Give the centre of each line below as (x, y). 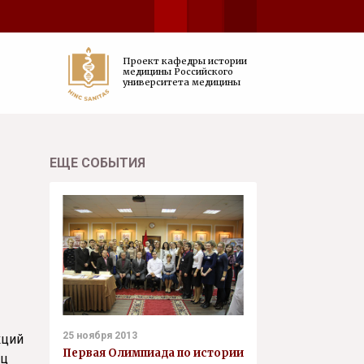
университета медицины (182, 82)
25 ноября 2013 (100, 336)
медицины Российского (178, 71)
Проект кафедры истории (185, 61)
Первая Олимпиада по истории (153, 353)
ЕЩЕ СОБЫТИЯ (97, 163)
